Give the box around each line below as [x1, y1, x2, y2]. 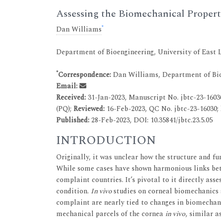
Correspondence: [58, 70, 111, 80]
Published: [56, 115, 89, 126]
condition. [56, 186, 91, 197]
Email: [56, 81, 77, 92]
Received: [56, 92, 88, 103]
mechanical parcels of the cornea [56, 209, 165, 220]
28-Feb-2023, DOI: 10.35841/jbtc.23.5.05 [89, 115, 213, 126]
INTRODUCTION [56, 132, 156, 150]
